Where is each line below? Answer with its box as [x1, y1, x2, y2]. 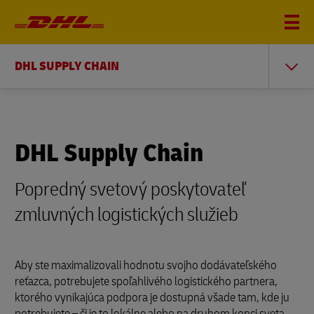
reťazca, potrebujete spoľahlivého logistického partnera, [15, 273, 278, 289]
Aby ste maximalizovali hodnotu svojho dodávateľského [15, 257, 277, 273]
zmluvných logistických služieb [15, 203, 238, 227]
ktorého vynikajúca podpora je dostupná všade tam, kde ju [15, 289, 289, 306]
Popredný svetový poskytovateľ [15, 177, 246, 202]
